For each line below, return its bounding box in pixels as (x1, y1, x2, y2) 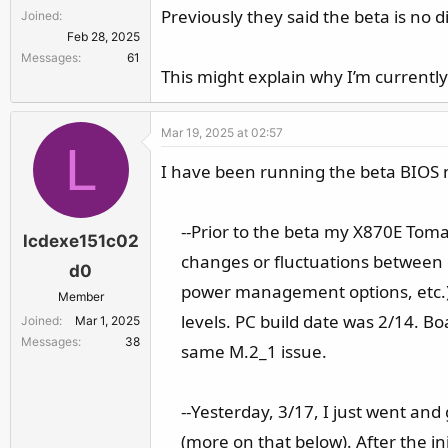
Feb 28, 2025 (67, 29, 140, 44)
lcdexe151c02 (22, 231, 139, 251)
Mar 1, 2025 (75, 313, 140, 328)
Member (57, 289, 104, 304)
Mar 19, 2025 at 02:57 (161, 124, 283, 140)
